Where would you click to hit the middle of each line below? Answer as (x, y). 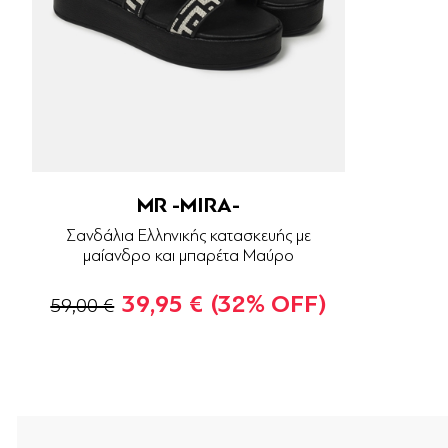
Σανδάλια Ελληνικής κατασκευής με (188, 236)
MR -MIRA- (188, 205)
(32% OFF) (269, 305)
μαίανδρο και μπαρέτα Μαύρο (188, 256)
